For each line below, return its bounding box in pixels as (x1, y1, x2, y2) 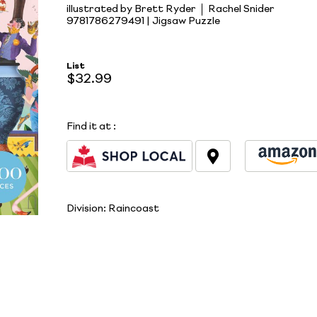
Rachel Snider (208, 4, 275, 14)
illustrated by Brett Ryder (67, 4, 196, 14)
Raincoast (108, 203, 159, 214)
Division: (67, 203, 108, 214)
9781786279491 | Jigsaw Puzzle (67, 16, 220, 26)
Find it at (67, 122, 111, 132)
